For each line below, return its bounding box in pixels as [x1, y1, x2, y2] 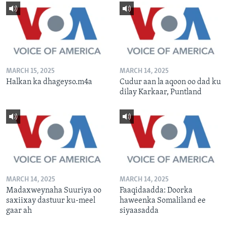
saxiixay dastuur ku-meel [6, 196, 95, 205]
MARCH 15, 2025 [6, 67, 55, 75]
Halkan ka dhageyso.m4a [6, 78, 92, 87]
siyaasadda [120, 206, 159, 215]
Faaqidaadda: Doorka [120, 186, 193, 195]
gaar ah [6, 206, 32, 215]
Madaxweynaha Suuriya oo [6, 186, 101, 195]
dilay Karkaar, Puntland [120, 88, 202, 97]
